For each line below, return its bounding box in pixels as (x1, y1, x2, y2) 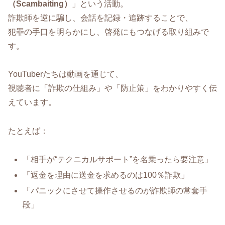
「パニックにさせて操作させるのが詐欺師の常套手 (23, 186, 208, 195)
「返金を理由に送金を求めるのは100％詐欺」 (23, 171, 189, 180)
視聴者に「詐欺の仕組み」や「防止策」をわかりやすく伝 (8, 84, 217, 93)
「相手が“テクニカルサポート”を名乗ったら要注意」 (23, 155, 213, 164)
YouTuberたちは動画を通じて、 (8, 70, 123, 79)
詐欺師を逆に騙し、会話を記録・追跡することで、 (8, 13, 193, 22)
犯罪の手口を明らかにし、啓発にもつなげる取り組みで (8, 27, 209, 36)
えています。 (8, 98, 56, 107)
